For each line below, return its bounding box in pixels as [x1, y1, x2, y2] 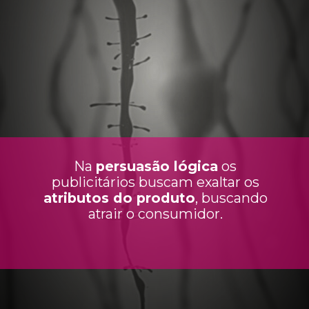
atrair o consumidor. [88, 206, 223, 223]
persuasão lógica [96, 158, 219, 175]
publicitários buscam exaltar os [51, 174, 259, 191]
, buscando [195, 190, 268, 207]
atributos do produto [43, 190, 195, 207]
